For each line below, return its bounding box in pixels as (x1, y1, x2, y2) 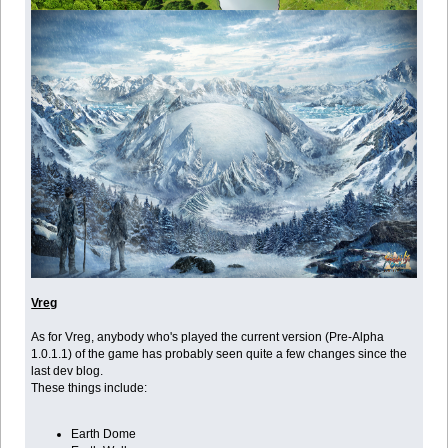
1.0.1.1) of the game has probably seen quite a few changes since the (31, 347, 408, 362)
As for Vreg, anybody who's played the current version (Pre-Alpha (31, 330, 385, 345)
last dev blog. (31, 364, 104, 379)
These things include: (31, 381, 148, 396)
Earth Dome (71, 427, 137, 442)
